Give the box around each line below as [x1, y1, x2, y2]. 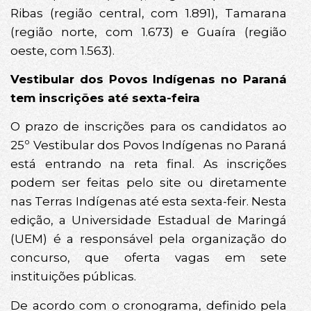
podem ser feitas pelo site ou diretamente [10, 176, 287, 190]
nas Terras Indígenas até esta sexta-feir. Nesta [10, 194, 287, 209]
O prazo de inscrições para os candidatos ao [10, 119, 287, 134]
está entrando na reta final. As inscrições [10, 157, 287, 171]
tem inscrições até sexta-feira [10, 90, 200, 105]
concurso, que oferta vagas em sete [10, 251, 287, 265]
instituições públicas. [10, 269, 136, 284]
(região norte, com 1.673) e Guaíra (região [10, 24, 287, 39]
